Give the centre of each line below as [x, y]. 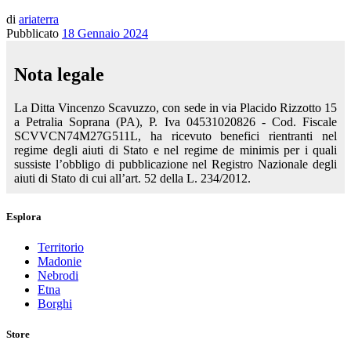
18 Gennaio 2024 [105, 34]
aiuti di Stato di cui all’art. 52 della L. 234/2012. [132, 178]
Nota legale [59, 75]
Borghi [55, 304]
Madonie [60, 262]
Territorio [61, 248]
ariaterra [39, 20]
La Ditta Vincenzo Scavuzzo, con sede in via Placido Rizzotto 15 [175, 107]
